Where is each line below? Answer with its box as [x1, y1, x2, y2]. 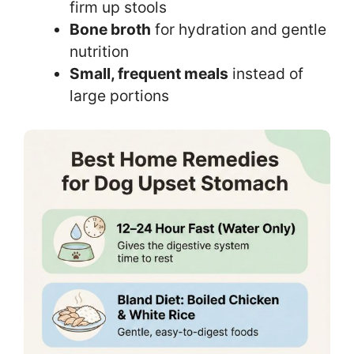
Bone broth [69, 20, 151, 40]
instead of [228, 64, 303, 84]
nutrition [69, 42, 129, 62]
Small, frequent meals [69, 64, 228, 84]
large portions [69, 86, 169, 106]
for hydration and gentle [150, 20, 326, 40]
